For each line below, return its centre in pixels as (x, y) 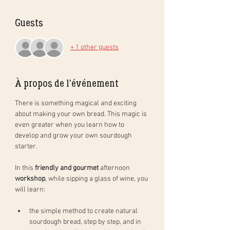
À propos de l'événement (67, 83)
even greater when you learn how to (70, 125)
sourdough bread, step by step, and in (86, 222)
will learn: (31, 189)
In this (25, 168)
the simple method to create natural (84, 211)
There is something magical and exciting (76, 103)
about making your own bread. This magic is (82, 114)
